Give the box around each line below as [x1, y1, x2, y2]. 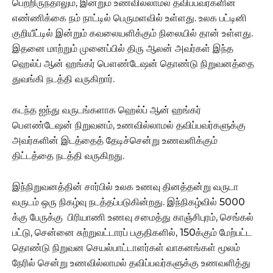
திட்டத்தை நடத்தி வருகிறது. [12, 149, 124, 161]
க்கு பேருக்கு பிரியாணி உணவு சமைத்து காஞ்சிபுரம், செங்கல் [12, 211, 253, 223]
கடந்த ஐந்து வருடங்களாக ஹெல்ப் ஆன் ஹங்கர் [12, 104, 201, 116]
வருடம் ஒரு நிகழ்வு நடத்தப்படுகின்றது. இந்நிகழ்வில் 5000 [12, 196, 245, 208]
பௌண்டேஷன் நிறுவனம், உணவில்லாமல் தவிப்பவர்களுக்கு [12, 119, 246, 131]
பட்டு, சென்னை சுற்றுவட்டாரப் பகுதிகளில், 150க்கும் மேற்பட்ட [12, 226, 252, 238]
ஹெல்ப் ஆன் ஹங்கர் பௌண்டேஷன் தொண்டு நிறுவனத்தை [12, 57, 254, 69]
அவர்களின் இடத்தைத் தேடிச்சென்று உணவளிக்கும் [12, 134, 218, 146]
